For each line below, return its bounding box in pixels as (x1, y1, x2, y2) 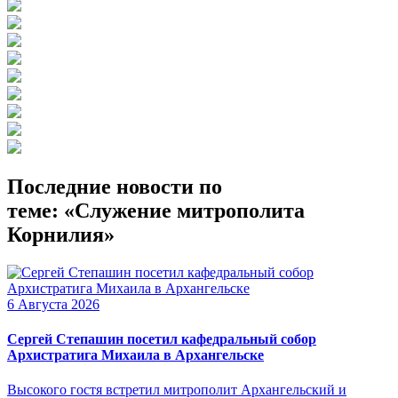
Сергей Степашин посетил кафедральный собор (7, 331, 316, 347)
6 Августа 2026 (7, 296, 99, 312)
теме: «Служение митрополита (7, 198, 305, 222)
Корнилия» (7, 222, 115, 246)
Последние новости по (7, 174, 222, 198)
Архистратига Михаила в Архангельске (7, 347, 264, 363)
